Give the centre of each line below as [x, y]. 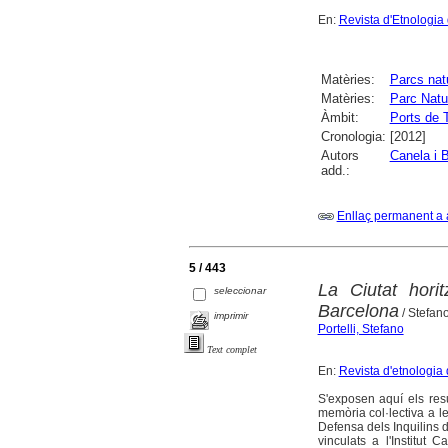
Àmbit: [339, 118]
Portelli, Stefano [360, 329]
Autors [339, 156]
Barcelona [358, 311]
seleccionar [240, 291]
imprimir [231, 316]
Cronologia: [353, 137]
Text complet [232, 350]
